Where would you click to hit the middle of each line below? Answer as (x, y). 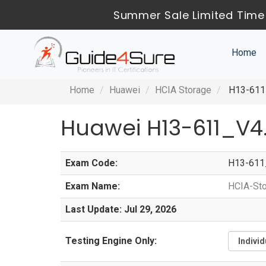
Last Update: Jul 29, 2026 (121, 210)
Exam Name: (93, 186)
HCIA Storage (183, 90)
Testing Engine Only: (111, 241)
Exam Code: (91, 163)
